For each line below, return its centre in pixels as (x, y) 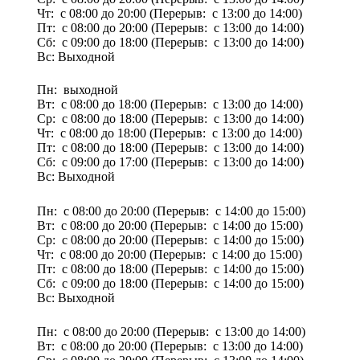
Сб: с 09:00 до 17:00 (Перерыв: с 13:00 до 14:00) (164, 162)
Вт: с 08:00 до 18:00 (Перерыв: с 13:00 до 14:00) (164, 104)
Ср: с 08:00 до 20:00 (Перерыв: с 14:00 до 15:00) (164, 239)
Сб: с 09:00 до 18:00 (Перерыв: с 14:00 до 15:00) (164, 283)
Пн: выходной (71, 89)
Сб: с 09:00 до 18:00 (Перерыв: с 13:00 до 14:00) (164, 42)
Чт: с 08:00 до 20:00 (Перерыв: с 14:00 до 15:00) (163, 254)
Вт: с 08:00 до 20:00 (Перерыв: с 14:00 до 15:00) (164, 225)
